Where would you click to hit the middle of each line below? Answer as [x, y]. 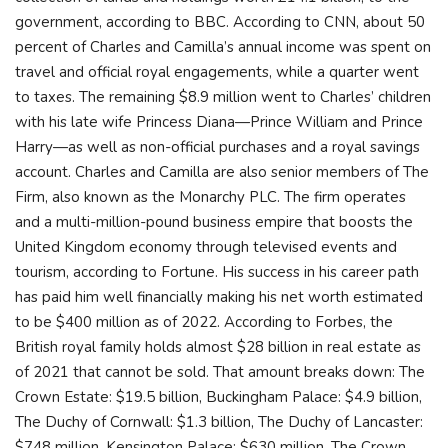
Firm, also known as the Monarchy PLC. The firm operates [210, 196]
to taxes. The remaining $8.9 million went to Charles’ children [223, 96]
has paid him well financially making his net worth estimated [219, 296]
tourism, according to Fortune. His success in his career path [217, 271]
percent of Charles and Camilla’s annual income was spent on [223, 46]
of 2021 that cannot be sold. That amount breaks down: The [220, 371]
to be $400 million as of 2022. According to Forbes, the [204, 321]
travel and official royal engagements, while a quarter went [217, 71]
